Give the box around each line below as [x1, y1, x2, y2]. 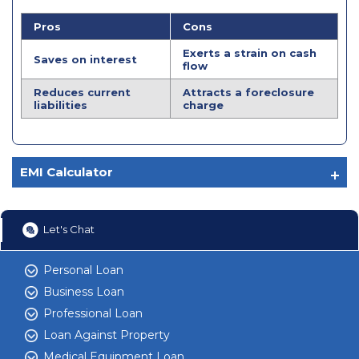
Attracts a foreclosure [183, 86, 314, 99]
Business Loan [43, 284, 124, 300]
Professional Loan [43, 306, 143, 321]
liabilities [34, 99, 87, 112]
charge [183, 99, 224, 112]
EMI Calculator [20, 164, 113, 180]
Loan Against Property [43, 328, 170, 343]
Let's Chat [42, 223, 95, 236]
